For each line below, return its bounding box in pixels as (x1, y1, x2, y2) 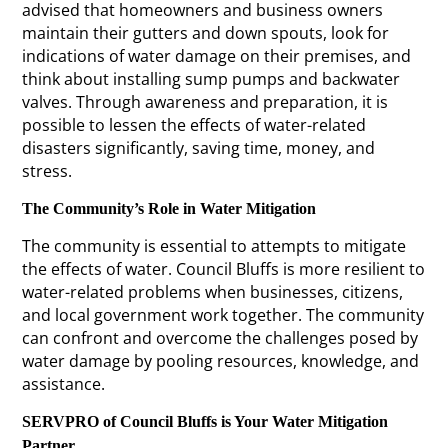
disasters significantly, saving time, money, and (22, 136, 376, 159)
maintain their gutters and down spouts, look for (22, 21, 390, 44)
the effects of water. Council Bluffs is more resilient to (22, 257, 426, 280)
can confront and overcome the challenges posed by (22, 326, 419, 349)
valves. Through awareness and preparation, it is (22, 90, 389, 113)
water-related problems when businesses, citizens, (22, 280, 404, 303)
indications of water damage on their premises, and (22, 44, 412, 67)
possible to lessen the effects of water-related (22, 113, 367, 136)
